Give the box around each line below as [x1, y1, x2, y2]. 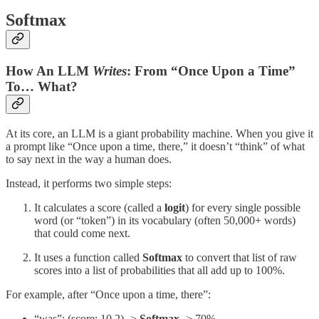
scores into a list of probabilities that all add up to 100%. [34, 263, 285, 276]
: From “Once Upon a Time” [127, 63, 296, 79]
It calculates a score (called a [34, 201, 164, 214]
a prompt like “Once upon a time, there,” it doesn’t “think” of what [6, 140, 305, 152]
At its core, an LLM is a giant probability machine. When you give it [6, 127, 313, 140]
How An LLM [6, 63, 93, 79]
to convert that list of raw [182, 251, 297, 263]
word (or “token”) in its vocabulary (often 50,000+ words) [34, 214, 296, 226]
